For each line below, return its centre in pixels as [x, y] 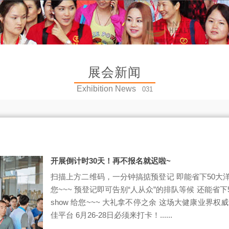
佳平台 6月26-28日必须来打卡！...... [111, 215]
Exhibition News [106, 89]
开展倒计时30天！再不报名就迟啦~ [111, 161]
